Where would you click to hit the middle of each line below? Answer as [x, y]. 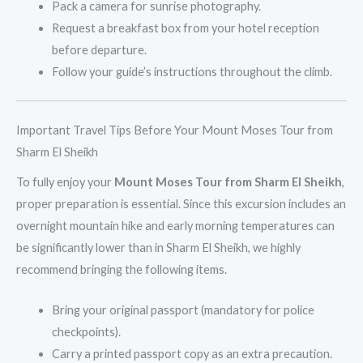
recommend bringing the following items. [122, 269]
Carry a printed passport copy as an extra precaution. [192, 354]
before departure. [99, 49]
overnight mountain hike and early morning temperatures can [175, 225]
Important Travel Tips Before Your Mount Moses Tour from [175, 130]
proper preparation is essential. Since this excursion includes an [181, 203]
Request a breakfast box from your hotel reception [185, 28]
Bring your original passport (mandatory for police [183, 310]
